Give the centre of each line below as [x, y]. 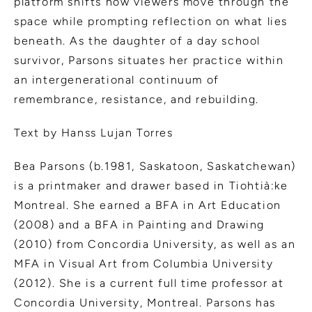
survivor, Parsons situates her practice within [149, 60]
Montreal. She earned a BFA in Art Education [148, 205]
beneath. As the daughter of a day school [138, 40]
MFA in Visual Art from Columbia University [144, 263]
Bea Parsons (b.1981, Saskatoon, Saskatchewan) [155, 166]
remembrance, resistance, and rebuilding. [137, 99]
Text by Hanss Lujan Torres [94, 132]
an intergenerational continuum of [117, 79]
